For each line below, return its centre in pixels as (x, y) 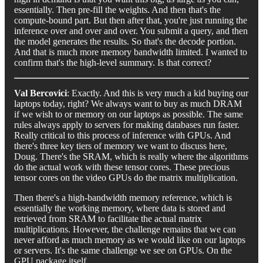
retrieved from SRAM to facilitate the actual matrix (108, 218)
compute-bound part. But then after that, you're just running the (131, 20)
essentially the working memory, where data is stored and (120, 208)
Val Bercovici (41, 93)
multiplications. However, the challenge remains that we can (125, 229)
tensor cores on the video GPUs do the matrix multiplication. (126, 177)
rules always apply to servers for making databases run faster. (127, 124)
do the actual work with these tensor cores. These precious (122, 167)
